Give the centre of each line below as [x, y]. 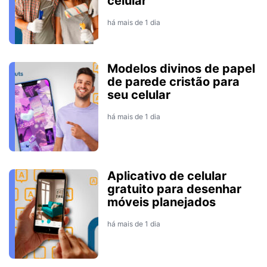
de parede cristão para [173, 81]
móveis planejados [162, 202]
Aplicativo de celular [167, 176]
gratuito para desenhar [174, 189]
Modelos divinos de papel [181, 68]
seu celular [139, 94]
